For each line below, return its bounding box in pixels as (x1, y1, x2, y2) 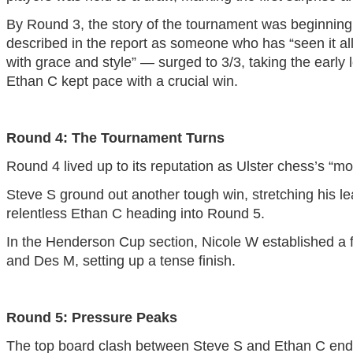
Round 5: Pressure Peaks (6, 310, 177, 326)
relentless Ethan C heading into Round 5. (6, 206, 265, 222)
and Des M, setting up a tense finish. (6, 253, 236, 269)
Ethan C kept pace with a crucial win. (6, 73, 238, 90)
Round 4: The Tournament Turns (6, 130, 225, 147)
